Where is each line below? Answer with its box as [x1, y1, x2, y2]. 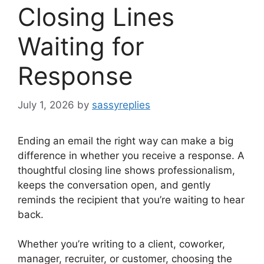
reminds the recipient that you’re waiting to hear [18, 193, 245, 206]
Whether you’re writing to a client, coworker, [18, 238, 225, 250]
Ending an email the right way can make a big [18, 134, 233, 147]
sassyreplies [92, 98, 150, 111]
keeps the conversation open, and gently [18, 179, 210, 191]
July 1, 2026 [18, 98, 74, 111]
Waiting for [18, 31, 144, 62]
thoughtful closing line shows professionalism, [18, 164, 235, 176]
